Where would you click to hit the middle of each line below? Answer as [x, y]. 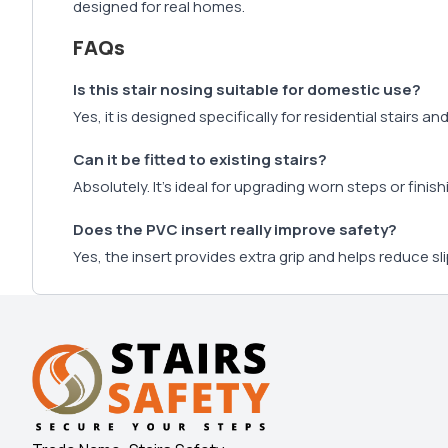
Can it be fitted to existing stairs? [200, 160]
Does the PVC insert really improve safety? [235, 230]
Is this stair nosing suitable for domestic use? [247, 90]
